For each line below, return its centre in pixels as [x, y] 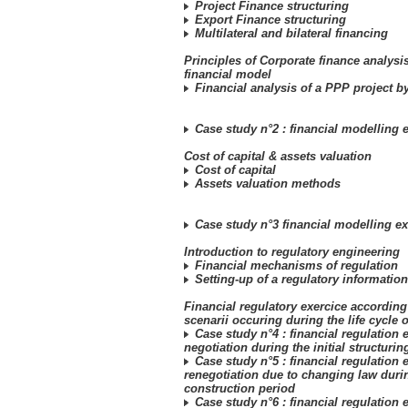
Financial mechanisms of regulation [295, 265]
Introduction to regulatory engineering [292, 252]
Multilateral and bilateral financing [290, 33]
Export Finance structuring [269, 20]
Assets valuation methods [266, 184]
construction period [240, 388]
